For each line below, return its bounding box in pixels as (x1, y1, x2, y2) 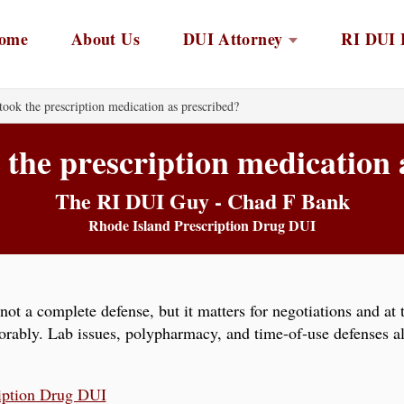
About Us (71, 26, 140, 50)
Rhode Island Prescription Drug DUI (88, 215, 316, 236)
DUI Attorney (182, 26, 283, 50)
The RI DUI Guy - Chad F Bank (54, 185, 350, 217)
